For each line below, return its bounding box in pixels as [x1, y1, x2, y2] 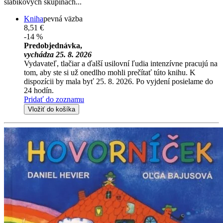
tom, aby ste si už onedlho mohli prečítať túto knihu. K [24, 68, 196, 77]
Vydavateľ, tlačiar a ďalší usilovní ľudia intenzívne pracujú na [24, 59, 218, 68]
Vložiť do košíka [28, 106, 75, 113]
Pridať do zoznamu [24, 95, 84, 104]
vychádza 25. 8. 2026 [24, 50, 92, 59]
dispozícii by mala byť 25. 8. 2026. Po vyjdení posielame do [24, 77, 213, 86]
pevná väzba [43, 14, 83, 23]
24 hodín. [24, 86, 54, 95]
